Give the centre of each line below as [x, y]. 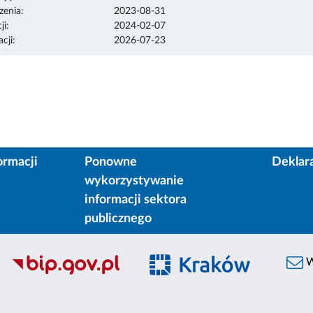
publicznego [118, 219]
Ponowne [110, 162]
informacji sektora [135, 200]
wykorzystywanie [134, 181]
